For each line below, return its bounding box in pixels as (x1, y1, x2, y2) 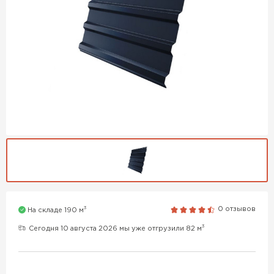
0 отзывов (218, 206, 256, 213)
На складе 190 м (28, 207, 84, 213)
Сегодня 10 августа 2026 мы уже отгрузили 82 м (29, 225, 202, 232)
